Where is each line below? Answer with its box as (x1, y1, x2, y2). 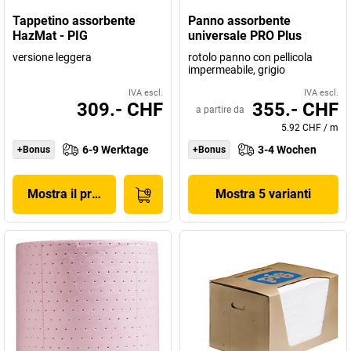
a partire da (196, 104, 244, 115)
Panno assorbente (188, 13, 291, 28)
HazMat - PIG (13, 28, 88, 43)
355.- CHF (252, 99, 338, 121)
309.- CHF (77, 99, 163, 121)
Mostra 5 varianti (215, 186, 311, 201)
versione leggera (13, 51, 92, 63)
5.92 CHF (281, 122, 321, 133)
